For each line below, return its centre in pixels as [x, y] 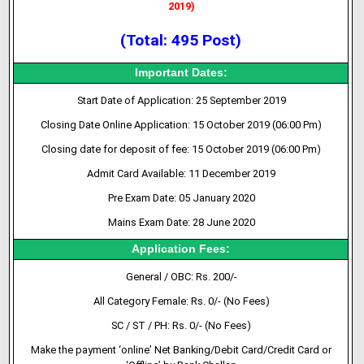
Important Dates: [181, 73]
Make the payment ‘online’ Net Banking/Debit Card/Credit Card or [182, 350]
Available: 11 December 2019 [208, 173]
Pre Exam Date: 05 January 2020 [181, 198]
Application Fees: [181, 249]
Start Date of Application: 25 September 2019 [181, 100]
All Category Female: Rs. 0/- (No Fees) [181, 301]
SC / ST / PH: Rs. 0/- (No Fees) [182, 325]
